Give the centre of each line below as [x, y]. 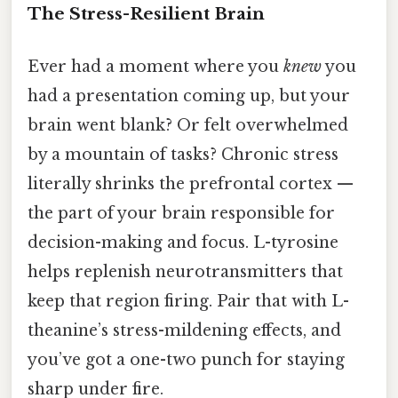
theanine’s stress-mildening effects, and [184, 330]
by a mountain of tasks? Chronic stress [183, 154]
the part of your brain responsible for [181, 213]
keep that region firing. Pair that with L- [188, 301]
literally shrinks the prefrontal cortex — [191, 183]
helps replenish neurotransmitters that [185, 271]
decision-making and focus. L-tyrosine [183, 242]
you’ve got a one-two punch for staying [186, 359]
